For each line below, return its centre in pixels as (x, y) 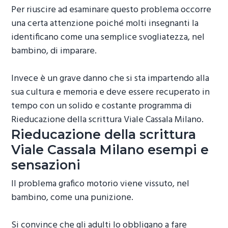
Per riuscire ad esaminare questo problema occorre (111, 10)
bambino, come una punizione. (73, 198)
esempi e (177, 149)
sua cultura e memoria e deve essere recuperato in (111, 92)
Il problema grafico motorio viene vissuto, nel (101, 184)
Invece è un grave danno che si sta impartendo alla (110, 78)
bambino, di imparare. (54, 51)
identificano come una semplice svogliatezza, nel (108, 37)
